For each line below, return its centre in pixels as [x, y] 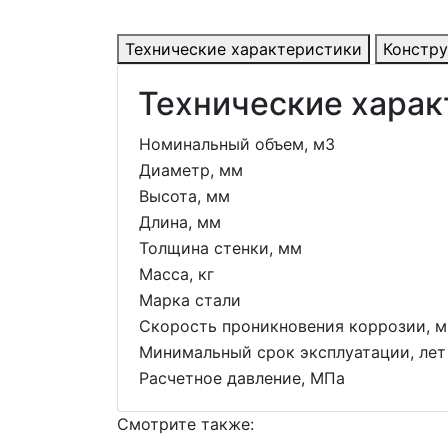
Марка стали [190, 300]
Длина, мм [180, 222]
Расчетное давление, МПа [242, 378]
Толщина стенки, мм [220, 248]
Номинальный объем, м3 [237, 144]
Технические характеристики [243, 49]
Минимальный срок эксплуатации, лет [292, 352]
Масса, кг [176, 274]
